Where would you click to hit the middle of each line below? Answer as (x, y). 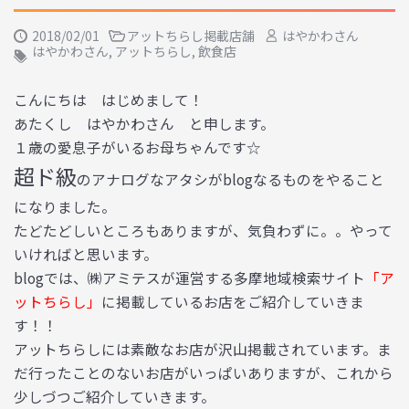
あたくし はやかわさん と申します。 (144, 124)
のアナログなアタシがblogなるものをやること (231, 179)
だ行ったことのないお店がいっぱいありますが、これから (204, 373)
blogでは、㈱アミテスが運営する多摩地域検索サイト (189, 278)
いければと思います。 (86, 254)
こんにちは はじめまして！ (109, 100)
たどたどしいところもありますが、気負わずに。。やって (203, 231)
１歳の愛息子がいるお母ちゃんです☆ (137, 147)
